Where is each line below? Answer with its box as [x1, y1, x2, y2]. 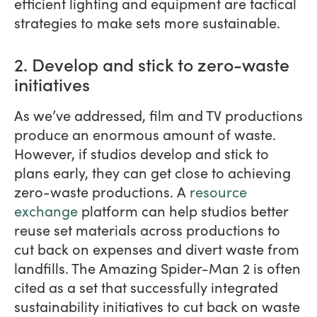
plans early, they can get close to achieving [14, 162, 291, 182]
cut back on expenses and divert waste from [14, 238, 299, 258]
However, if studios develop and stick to [14, 143, 269, 163]
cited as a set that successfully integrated [14, 277, 278, 296]
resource [190, 181, 247, 201]
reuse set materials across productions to [14, 219, 280, 239]
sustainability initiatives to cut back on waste [14, 296, 300, 316]
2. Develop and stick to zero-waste [14, 51, 289, 76]
